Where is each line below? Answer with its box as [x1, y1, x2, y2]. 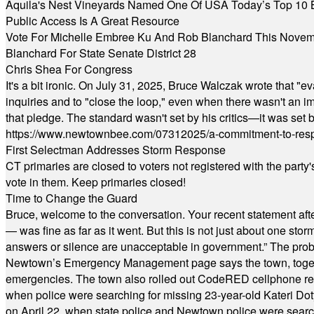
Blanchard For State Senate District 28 [6, 45, 196, 61]
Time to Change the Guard [6, 190, 137, 206]
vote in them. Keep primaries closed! [6, 174, 186, 190]
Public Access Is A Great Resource [6, 13, 179, 29]
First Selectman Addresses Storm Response [6, 142, 226, 158]
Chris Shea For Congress [6, 61, 132, 77]
